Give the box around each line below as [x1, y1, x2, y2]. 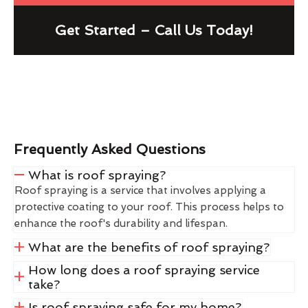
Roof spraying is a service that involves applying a [14, 184, 266, 197]
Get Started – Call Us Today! [55, 21, 253, 38]
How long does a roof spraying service [27, 262, 260, 277]
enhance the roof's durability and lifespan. [14, 217, 228, 230]
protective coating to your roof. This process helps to [14, 200, 284, 213]
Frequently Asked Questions [14, 140, 206, 157]
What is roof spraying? [27, 167, 166, 182]
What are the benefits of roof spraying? [27, 239, 269, 254]
